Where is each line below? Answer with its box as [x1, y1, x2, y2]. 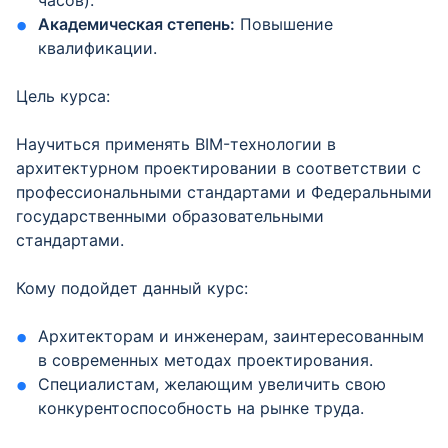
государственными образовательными [16, 206, 324, 226]
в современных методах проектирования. [38, 350, 374, 370]
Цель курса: [16, 86, 110, 106]
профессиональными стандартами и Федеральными [16, 182, 432, 202]
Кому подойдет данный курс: [16, 278, 248, 298]
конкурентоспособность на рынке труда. [38, 398, 365, 418]
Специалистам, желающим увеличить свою [38, 374, 387, 394]
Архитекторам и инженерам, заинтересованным [38, 326, 425, 346]
